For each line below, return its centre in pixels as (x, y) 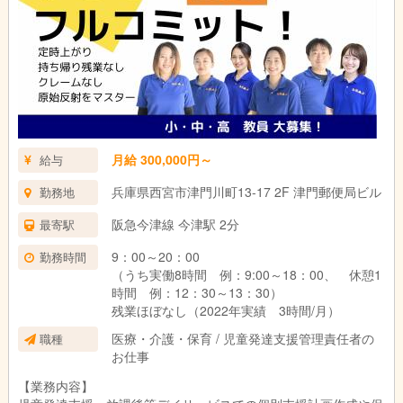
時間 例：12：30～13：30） (203, 292)
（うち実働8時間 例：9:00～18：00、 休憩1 (246, 274)
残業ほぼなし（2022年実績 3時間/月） (225, 310)
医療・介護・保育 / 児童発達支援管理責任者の (242, 338)
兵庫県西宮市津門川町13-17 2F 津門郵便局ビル (246, 192)
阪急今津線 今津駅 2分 (175, 224)
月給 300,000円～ (161, 159)
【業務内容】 (55, 386)
